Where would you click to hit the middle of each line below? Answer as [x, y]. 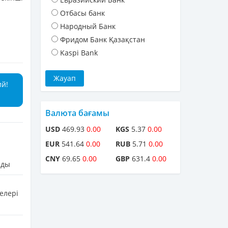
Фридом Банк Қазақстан [103, 40]
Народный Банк [88, 26]
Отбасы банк [82, 13]
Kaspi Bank [79, 53]
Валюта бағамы [77, 113]
